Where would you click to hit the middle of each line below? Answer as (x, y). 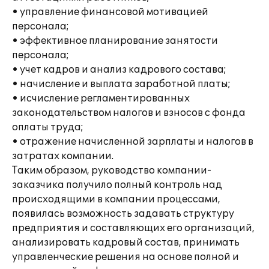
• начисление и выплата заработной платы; (121, 84)
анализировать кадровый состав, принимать (126, 243)
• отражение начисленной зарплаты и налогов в (133, 142)
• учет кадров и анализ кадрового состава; (119, 70)
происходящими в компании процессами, (116, 199)
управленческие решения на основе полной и (125, 257)
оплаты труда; (48, 127)
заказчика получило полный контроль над (117, 185)
